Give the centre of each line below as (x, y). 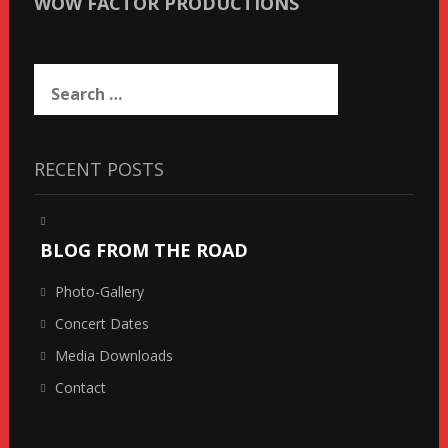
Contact (80, 388)
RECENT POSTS (98, 169)
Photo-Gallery (99, 292)
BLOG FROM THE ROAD (143, 250)
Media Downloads (113, 356)
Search (57, 73)
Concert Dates (101, 324)
